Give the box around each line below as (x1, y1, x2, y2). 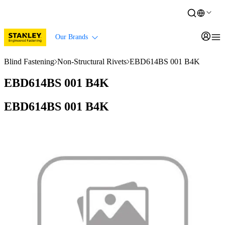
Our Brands (55, 33, 88, 41)
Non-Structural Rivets (57, 57, 127, 66)
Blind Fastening (4, 57, 54, 66)
